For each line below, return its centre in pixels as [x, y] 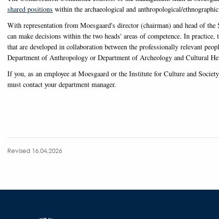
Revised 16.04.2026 [35, 150]
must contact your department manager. [62, 85]
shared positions [30, 9]
